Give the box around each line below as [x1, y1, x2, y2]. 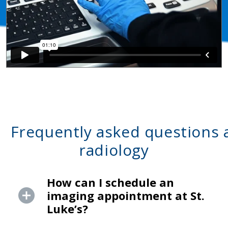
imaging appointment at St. [47, 188, 205, 204]
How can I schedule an [47, 175, 174, 190]
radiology [79, 139, 149, 161]
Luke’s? [47, 201, 88, 217]
